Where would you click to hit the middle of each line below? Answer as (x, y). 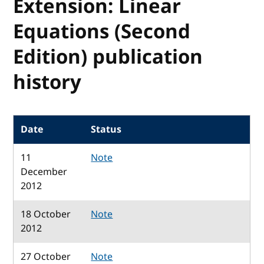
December (44, 172)
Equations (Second (102, 32)
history (47, 82)
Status (106, 129)
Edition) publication (108, 57)
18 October (46, 214)
